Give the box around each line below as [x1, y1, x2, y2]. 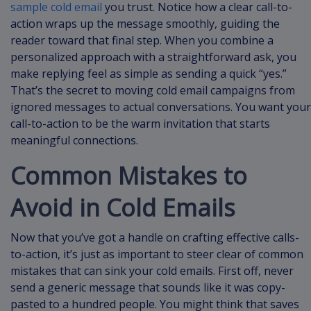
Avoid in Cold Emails [10, 192, 235, 224]
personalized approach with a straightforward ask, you [10, 49, 296, 65]
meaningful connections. [10, 133, 138, 149]
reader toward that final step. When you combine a [10, 33, 274, 49]
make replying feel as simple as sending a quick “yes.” [10, 66, 287, 82]
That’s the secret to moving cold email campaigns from [10, 83, 295, 99]
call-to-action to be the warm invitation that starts [10, 116, 270, 132]
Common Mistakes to [10, 160, 247, 192]
